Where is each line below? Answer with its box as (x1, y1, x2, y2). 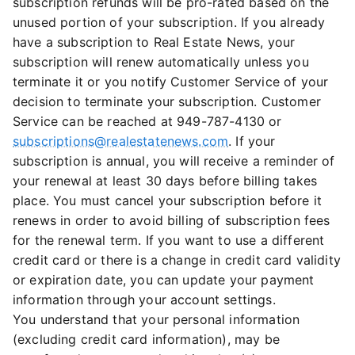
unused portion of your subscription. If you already (13, 14, 326, 30)
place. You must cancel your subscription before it (13, 193, 323, 208)
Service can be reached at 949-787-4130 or (13, 113, 282, 129)
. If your (228, 133, 276, 149)
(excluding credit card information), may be (13, 331, 280, 347)
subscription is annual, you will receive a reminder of (13, 153, 335, 169)
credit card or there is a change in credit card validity (13, 252, 341, 268)
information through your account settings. (13, 292, 276, 307)
